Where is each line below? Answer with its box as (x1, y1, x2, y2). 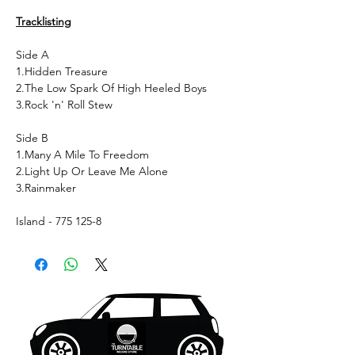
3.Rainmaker (16, 180, 76, 195)
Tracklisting (16, 13, 71, 29)
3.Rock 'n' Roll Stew (16, 97, 113, 112)
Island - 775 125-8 (16, 213, 101, 228)
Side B (16, 130, 48, 145)
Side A (16, 47, 49, 62)
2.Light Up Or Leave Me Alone (16, 163, 168, 178)
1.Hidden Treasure (16, 63, 108, 78)
